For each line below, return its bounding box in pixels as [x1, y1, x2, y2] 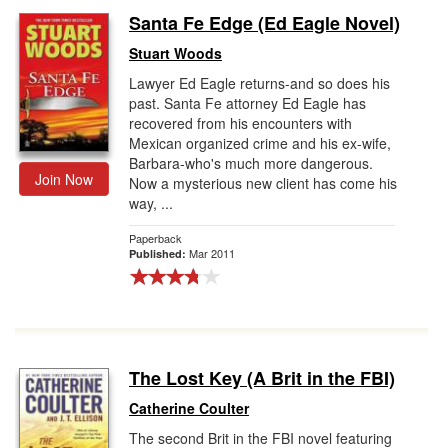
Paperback [129, 230, 182, 246]
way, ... [129, 193, 173, 213]
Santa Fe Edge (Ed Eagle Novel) [129, 10, 400, 36]
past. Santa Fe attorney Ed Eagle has [129, 93, 366, 113]
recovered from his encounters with [129, 113, 352, 133]
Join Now [35, 169, 93, 189]
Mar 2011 [189, 245, 235, 261]
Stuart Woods [129, 43, 222, 63]
